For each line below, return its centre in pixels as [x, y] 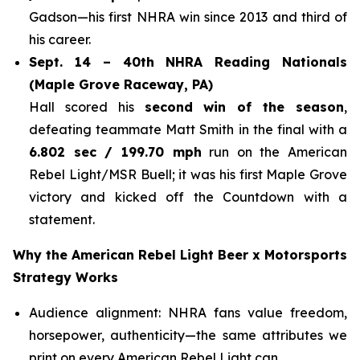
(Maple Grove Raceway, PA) [121, 84]
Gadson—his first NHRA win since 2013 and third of [188, 16]
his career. [60, 39]
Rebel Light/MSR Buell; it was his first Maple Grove [188, 174]
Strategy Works [65, 277]
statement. [62, 219]
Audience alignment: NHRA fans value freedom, [188, 312]
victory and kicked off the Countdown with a [188, 196]
